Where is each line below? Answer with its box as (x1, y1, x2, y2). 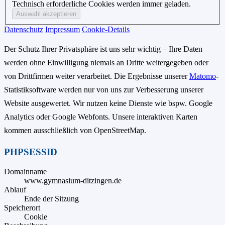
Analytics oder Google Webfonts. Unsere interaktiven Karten (4, 113, 197, 122)
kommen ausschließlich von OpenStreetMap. (4, 126, 146, 135)
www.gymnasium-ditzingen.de (24, 176, 122, 185)
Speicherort (4, 203, 40, 212)
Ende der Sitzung (24, 194, 79, 203)
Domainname (4, 167, 47, 176)
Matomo (189, 72, 216, 81)
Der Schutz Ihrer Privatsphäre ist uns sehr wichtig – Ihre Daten (4, 45, 202, 54)
